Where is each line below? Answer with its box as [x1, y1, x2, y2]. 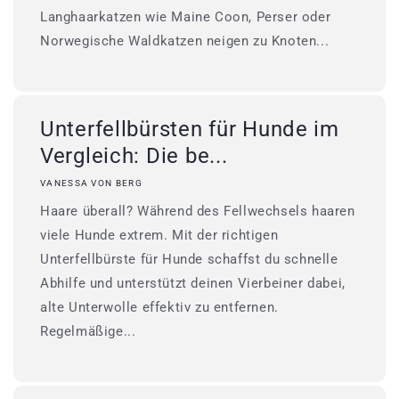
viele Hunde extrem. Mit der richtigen [40, 227, 279, 243]
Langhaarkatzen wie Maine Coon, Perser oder [40, 9, 331, 25]
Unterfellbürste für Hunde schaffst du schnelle [40, 251, 338, 267]
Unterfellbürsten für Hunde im [40, 117, 339, 142]
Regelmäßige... [40, 323, 136, 339]
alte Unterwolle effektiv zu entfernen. [40, 299, 279, 315]
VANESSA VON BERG [40, 178, 142, 188]
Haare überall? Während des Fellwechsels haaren [40, 203, 355, 219]
